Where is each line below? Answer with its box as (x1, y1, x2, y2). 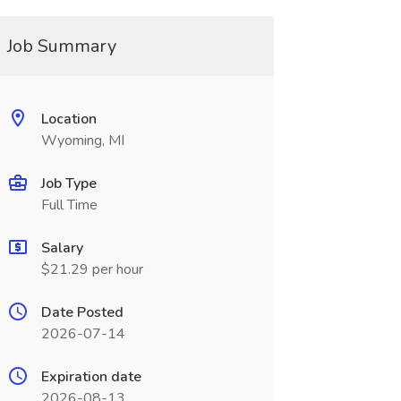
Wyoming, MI (40, 131, 124, 150)
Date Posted (40, 303, 124, 322)
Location (40, 109, 97, 129)
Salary (40, 238, 83, 258)
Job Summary (6, 34, 116, 58)
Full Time (40, 195, 98, 215)
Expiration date (40, 367, 141, 387)
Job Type (40, 174, 97, 193)
